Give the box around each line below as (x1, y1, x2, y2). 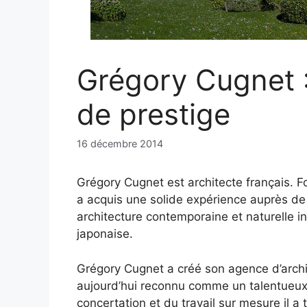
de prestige (77, 97, 230, 132)
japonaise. (77, 227, 133, 241)
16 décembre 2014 (77, 138, 163, 150)
